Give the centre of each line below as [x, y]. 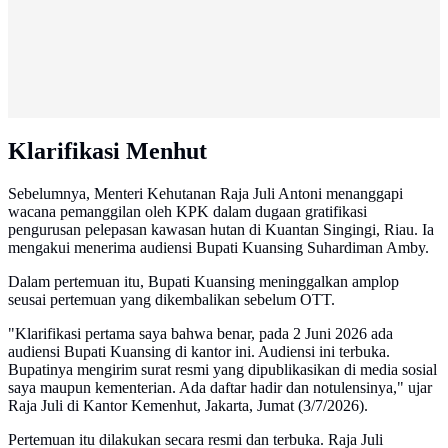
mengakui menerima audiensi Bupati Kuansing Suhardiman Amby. [218, 248]
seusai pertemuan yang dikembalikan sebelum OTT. [171, 300]
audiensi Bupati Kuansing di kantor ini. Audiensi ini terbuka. [199, 352]
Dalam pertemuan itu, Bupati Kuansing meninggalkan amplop [203, 282]
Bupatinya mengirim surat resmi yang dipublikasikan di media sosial [222, 370]
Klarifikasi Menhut [107, 151]
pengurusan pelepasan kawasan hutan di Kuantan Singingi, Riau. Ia [221, 230]
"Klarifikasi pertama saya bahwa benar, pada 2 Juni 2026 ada [200, 334]
